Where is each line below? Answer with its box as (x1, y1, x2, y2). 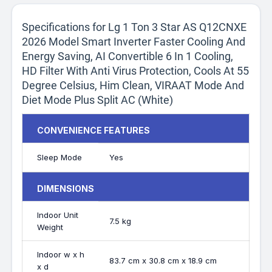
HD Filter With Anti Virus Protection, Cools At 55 (22, 64, 250, 78)
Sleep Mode (37, 152, 83, 163)
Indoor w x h (37, 250, 85, 260)
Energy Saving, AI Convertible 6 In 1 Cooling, (22, 50, 234, 63)
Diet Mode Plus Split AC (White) (22, 93, 174, 107)
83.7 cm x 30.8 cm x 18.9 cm (109, 256, 217, 266)
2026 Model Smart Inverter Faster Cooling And (22, 35, 246, 49)
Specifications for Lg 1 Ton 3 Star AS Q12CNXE (22, 21, 247, 34)
